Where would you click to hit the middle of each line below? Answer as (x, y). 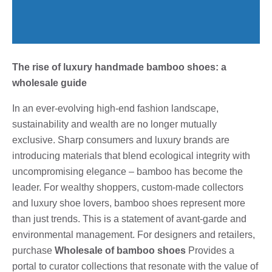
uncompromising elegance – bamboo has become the (127, 171)
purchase (33, 250)
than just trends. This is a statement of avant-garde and (129, 219)
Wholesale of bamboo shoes (120, 250)
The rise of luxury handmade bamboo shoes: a (119, 67)
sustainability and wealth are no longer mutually (114, 124)
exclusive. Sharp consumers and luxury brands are (121, 140)
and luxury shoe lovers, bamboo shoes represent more (129, 203)
